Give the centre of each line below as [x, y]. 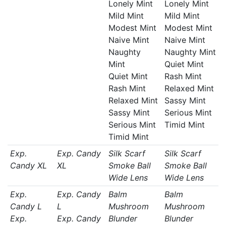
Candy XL [28, 165]
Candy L [26, 206]
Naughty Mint [190, 52]
